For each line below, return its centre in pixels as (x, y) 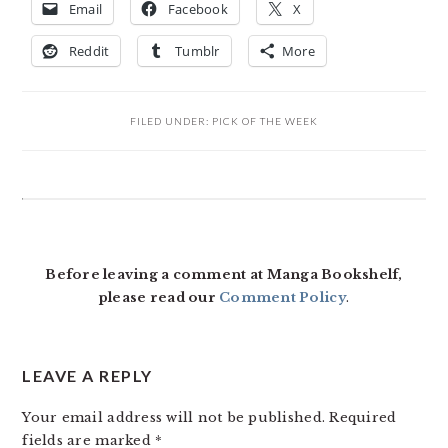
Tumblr (197, 51)
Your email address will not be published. (174, 417)
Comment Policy (282, 297)
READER (69, 215)
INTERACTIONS (113, 251)
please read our (159, 297)
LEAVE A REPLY (87, 375)
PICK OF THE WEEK (265, 121)
